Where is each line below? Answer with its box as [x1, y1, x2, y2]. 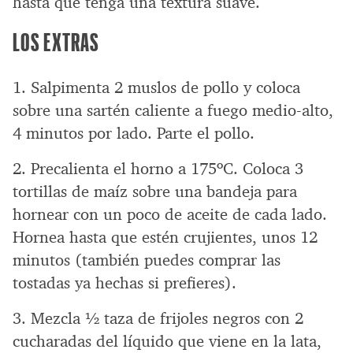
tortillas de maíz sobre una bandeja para [13, 180, 297, 202]
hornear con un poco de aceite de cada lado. [13, 203, 327, 225]
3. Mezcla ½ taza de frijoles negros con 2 [13, 307, 303, 329]
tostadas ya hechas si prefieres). [13, 272, 236, 293]
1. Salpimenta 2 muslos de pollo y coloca [13, 76, 300, 98]
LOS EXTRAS [13, 26, 100, 56]
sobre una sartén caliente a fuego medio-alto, [13, 99, 333, 121]
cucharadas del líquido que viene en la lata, [13, 330, 321, 351]
